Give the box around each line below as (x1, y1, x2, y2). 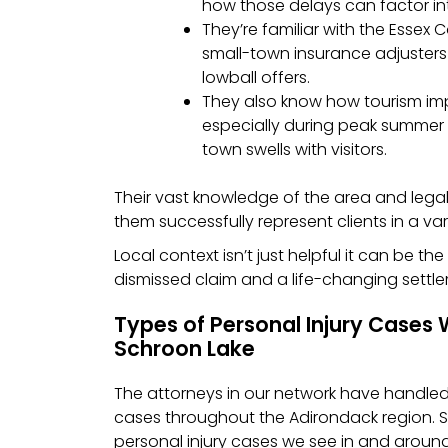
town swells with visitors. (202, 138, 387, 162)
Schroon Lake (114, 333, 255, 363)
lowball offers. (202, 66, 310, 90)
